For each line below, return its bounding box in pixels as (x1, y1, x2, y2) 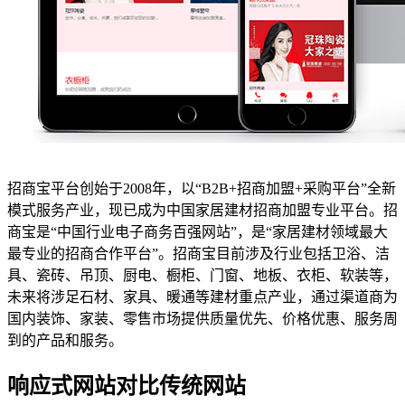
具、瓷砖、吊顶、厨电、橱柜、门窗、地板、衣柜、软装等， (7, 268, 398, 283)
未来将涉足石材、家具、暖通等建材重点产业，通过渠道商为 (7, 289, 398, 305)
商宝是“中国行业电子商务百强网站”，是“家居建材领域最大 (7, 224, 388, 240)
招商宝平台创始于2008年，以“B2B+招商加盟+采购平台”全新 (7, 181, 396, 196)
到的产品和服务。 (7, 333, 123, 348)
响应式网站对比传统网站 (7, 373, 246, 398)
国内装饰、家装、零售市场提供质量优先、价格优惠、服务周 (7, 311, 398, 326)
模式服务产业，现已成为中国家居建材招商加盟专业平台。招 (7, 202, 398, 218)
